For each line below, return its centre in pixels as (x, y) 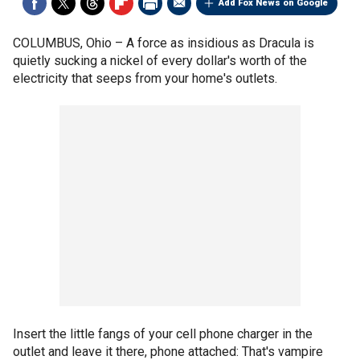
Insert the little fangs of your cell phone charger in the (163, 334)
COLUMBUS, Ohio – (70, 43)
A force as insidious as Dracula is (220, 43)
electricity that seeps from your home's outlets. (145, 78)
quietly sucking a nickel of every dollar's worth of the (160, 61)
